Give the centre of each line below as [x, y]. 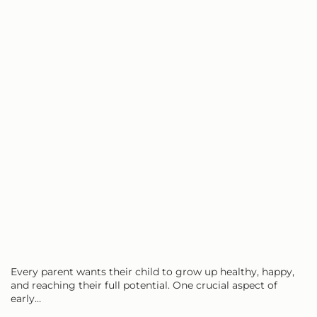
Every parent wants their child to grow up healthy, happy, [152, 271]
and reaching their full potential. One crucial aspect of [144, 285]
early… [26, 298]
